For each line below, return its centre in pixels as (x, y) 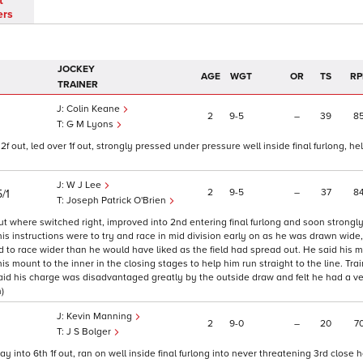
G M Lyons (91, 125)
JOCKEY (76, 70)
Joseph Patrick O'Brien (117, 201)
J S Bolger (90, 332)
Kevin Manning (100, 317)
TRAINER (78, 85)
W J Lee (85, 186)
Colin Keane (94, 109)
